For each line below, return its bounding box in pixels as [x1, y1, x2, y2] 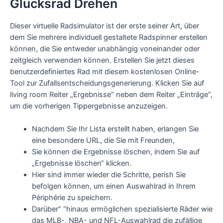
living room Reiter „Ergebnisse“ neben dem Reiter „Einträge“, [10, 90, 213, 99]
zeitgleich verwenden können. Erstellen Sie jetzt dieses [10, 55, 195, 65]
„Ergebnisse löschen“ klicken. [31, 159, 131, 168]
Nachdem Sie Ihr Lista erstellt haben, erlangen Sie [31, 124, 199, 134]
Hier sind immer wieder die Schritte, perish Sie [31, 170, 186, 180]
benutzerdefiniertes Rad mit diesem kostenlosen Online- [10, 67, 200, 76]
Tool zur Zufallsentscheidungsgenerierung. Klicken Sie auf [10, 78, 204, 88]
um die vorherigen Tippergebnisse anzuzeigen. [10, 101, 168, 111]
